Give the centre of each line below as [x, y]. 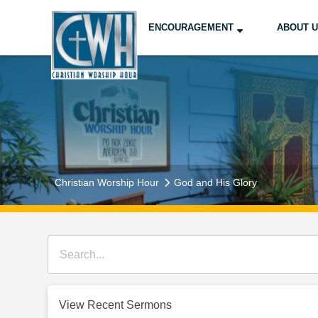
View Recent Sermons [116, 305]
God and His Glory [216, 182]
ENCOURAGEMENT [191, 27]
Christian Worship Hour [107, 182]
